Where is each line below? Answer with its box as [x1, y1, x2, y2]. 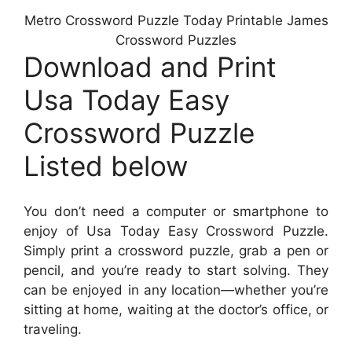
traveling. [24, 321, 82, 338]
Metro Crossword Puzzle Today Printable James [24, 12, 328, 28]
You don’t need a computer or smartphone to [24, 203, 328, 220]
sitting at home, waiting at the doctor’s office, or [24, 302, 328, 318]
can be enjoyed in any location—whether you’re [24, 282, 328, 299]
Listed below [24, 148, 188, 182]
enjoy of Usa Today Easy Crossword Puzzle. [24, 223, 328, 240]
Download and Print [24, 49, 277, 83]
